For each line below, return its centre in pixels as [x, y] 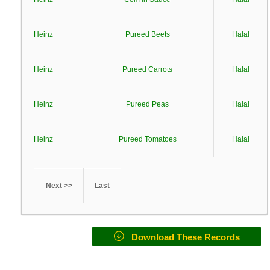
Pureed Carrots [147, 69]
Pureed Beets [147, 34]
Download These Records [182, 237]
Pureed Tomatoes [147, 139]
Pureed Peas [147, 104]
